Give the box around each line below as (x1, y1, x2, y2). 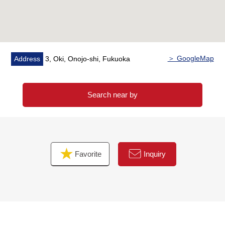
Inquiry (144, 149, 166, 158)
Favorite (73, 149, 102, 158)
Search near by (87, 90, 138, 99)
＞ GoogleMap (167, 54, 214, 62)
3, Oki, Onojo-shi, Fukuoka (43, 54, 131, 63)
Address (14, 54, 41, 63)
